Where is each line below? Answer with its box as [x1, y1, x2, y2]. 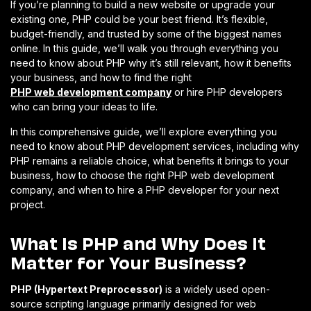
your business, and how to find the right [10, 71, 192, 83]
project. [10, 198, 45, 210]
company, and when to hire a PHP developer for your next [10, 183, 279, 196]
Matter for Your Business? [10, 249, 246, 274]
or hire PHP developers [171, 85, 283, 98]
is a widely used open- [162, 283, 270, 295]
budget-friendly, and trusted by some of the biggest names [10, 27, 282, 40]
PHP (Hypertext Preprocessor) [10, 283, 162, 295]
